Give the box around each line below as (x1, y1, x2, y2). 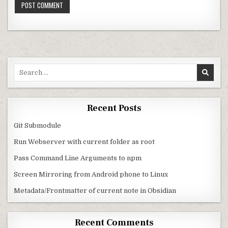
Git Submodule (14, 121, 62, 129)
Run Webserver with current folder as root (14, 137, 155, 146)
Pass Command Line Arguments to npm (14, 154, 142, 162)
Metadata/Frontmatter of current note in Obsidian (14, 186, 177, 194)
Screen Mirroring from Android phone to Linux (14, 170, 168, 178)
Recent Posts (87, 102, 141, 114)
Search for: (13, 64, 50, 72)
